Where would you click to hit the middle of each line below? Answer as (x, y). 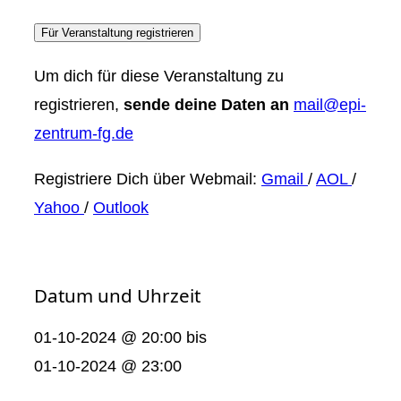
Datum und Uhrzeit (117, 295)
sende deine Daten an (206, 105)
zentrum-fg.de (84, 133)
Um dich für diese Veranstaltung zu (159, 76)
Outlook (121, 207)
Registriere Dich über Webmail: (148, 178)
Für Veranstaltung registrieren (117, 33)
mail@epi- (330, 105)
